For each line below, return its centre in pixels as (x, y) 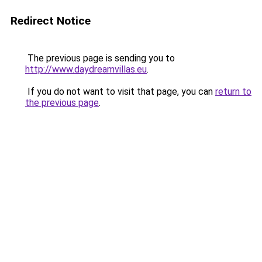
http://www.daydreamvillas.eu (86, 69)
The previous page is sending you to (100, 58)
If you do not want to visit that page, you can (120, 92)
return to (233, 92)
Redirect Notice (51, 21)
